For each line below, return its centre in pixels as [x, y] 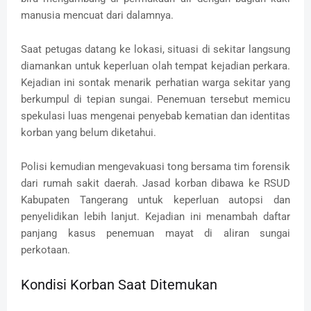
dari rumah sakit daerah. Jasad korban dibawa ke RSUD [155, 183]
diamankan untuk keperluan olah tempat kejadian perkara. [155, 66]
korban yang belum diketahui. [89, 132]
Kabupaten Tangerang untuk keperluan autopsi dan [155, 200]
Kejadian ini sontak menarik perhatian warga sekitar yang [155, 82]
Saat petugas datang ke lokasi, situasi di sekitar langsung [155, 49]
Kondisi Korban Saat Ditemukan [119, 284]
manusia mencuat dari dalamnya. [99, 15]
